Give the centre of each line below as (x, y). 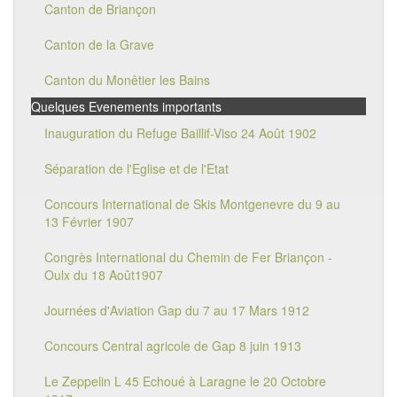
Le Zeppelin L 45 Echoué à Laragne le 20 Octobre (185, 381)
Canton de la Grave (99, 44)
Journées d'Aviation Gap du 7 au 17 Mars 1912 (177, 310)
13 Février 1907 (89, 222)
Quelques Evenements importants (126, 106)
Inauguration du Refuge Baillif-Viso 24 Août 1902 (180, 133)
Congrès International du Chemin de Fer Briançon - (188, 257)
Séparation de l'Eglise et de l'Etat (136, 168)
